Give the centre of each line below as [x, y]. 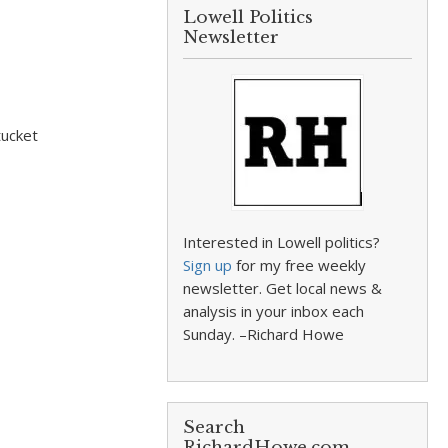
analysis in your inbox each [274, 311]
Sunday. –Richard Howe [264, 334]
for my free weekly [299, 265]
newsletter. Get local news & [283, 288]
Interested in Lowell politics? [282, 242]
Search [214, 427]
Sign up [208, 265]
